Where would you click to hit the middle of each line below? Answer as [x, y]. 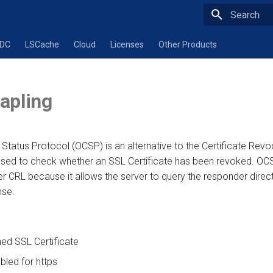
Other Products [188, 44]
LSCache [42, 44]
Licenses [127, 44]
